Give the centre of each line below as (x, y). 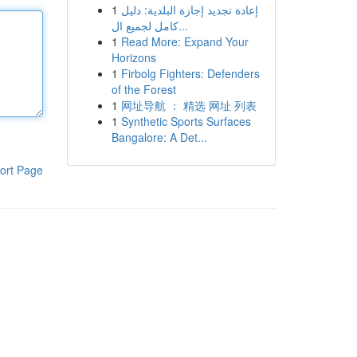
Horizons (133, 57)
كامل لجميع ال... (183, 25)
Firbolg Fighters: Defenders (190, 73)
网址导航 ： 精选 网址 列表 (188, 105)
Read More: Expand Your (184, 41)
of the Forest (143, 89)
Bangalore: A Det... (159, 137)
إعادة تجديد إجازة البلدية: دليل (189, 10)
